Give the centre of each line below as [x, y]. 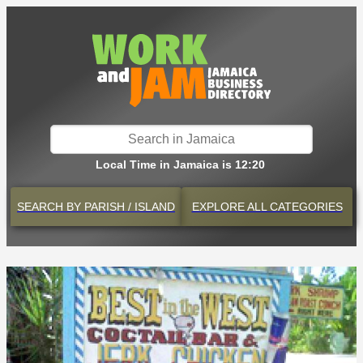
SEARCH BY [49, 207]
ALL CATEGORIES [293, 207]
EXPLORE [218, 207]
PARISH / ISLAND [128, 207]
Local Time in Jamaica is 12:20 [180, 164]
